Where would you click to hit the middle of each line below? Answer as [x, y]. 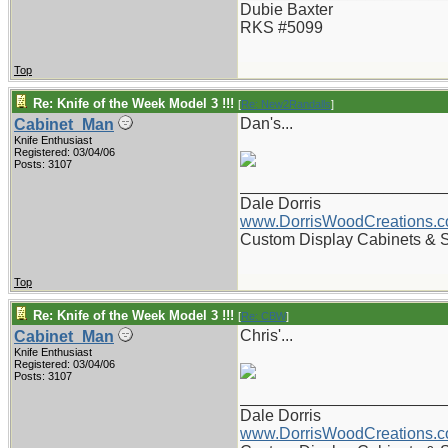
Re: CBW [263, 316]
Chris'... [266, 335]
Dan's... [266, 123]
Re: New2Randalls [286, 104]
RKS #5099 [281, 27]
